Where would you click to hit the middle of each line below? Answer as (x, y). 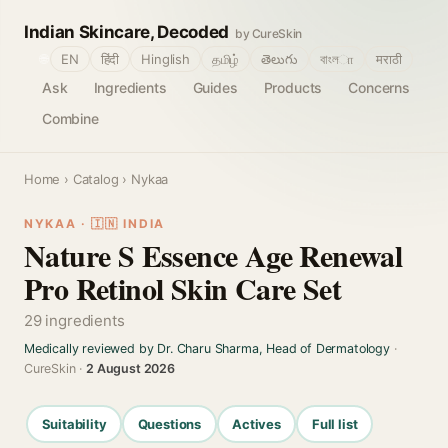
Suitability (74, 423)
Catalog (95, 179)
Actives (256, 423)
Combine (70, 118)
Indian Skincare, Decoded (126, 32)
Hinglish (165, 59)
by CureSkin (268, 33)
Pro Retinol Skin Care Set (182, 288)
